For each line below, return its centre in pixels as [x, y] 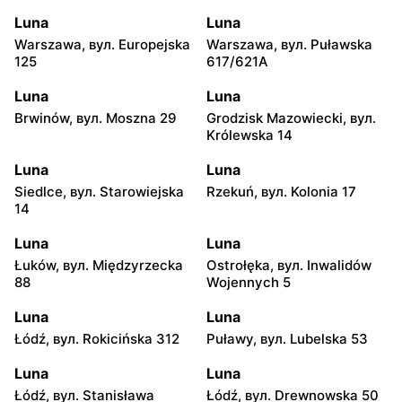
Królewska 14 [249, 135]
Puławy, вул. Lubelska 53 [287, 338]
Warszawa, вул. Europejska [102, 44]
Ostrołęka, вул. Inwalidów [289, 265]
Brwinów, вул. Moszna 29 [96, 118]
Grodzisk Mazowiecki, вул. [291, 118]
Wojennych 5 [249, 282]
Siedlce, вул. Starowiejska [99, 191]
